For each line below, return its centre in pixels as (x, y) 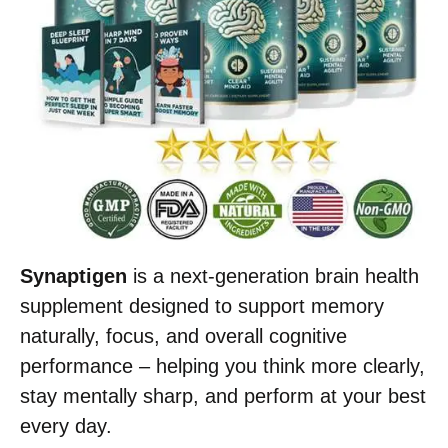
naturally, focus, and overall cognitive (183, 336)
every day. (66, 426)
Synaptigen (73, 276)
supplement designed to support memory (202, 306)
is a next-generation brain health (273, 276)
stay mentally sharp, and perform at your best (223, 396)
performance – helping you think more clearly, (222, 366)
